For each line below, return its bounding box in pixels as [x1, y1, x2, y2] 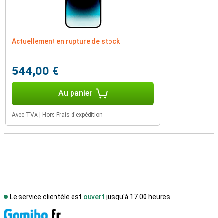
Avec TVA [12, 111, 38, 118]
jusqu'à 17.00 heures [105, 193, 170, 200]
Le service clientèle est [10, 193, 83, 200]
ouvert [83, 193, 105, 200]
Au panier [58, 89, 92, 98]
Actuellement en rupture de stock [12, 37, 120, 45]
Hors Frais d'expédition [42, 111, 103, 118]
